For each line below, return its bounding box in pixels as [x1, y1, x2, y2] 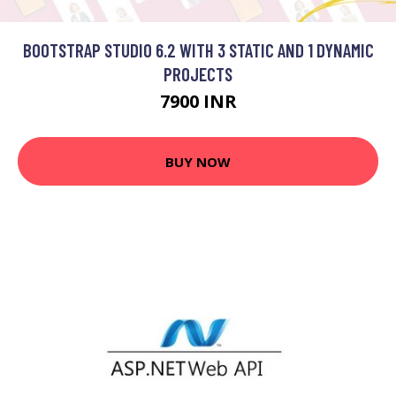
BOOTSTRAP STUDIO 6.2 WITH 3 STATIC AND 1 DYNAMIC [22, 39, 374, 62]
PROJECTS [164, 63, 232, 86]
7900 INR [159, 89, 237, 114]
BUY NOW [165, 152, 231, 171]
